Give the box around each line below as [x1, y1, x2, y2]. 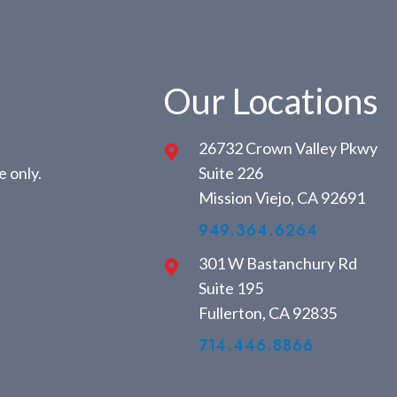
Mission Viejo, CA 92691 [198, 188, 365, 208]
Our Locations [162, 80, 378, 123]
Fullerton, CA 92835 [198, 303, 337, 323]
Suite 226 [198, 163, 263, 183]
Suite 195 [198, 278, 263, 299]
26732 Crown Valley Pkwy [198, 138, 378, 159]
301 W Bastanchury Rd [198, 253, 357, 274]
